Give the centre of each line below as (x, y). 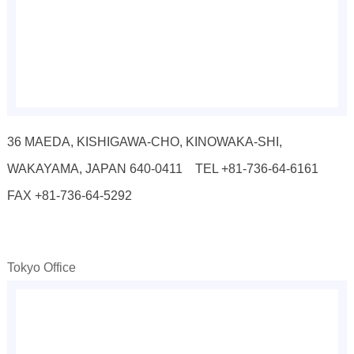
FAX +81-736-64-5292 (69, 195)
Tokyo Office (41, 267)
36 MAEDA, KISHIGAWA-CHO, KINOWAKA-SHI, (144, 141)
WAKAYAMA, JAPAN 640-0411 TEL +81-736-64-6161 (169, 168)
